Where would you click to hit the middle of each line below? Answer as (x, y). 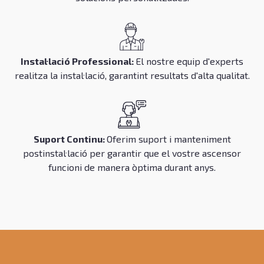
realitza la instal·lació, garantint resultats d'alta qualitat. (132, 75)
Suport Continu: (70, 138)
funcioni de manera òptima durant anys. (132, 167)
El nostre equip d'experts (189, 61)
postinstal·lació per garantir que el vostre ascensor (132, 153)
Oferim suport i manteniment (169, 138)
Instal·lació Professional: (78, 61)
